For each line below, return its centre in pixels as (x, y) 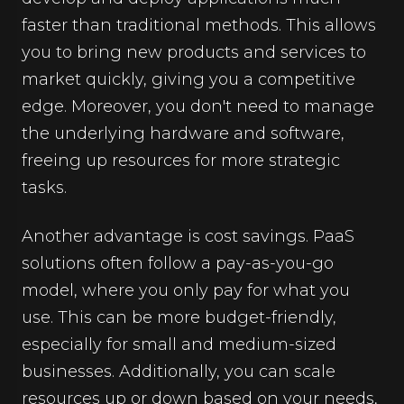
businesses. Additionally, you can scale (179, 371)
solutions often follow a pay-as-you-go (178, 263)
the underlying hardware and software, (183, 133)
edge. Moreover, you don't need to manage (198, 106)
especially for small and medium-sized (179, 344)
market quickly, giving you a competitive (188, 79)
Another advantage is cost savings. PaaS (188, 236)
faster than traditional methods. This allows (199, 25)
